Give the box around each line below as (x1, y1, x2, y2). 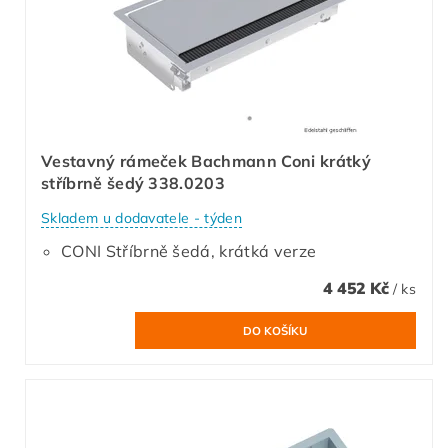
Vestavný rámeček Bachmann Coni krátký (41, 151, 371, 172)
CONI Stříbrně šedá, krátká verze (61, 240, 317, 261)
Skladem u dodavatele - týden (41, 208, 242, 227)
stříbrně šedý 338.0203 (41, 173, 226, 194)
